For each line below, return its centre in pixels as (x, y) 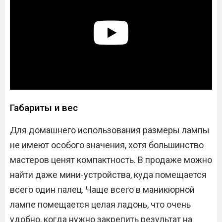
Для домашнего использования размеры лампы (110, 130)
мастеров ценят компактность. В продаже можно (111, 160)
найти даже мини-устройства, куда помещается (108, 175)
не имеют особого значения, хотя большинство (107, 145)
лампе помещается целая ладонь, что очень (100, 205)
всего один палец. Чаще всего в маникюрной (102, 190)
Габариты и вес (44, 108)
